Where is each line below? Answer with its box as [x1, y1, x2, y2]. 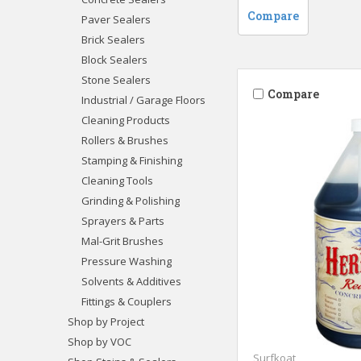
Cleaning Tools [81, 172, 153, 188]
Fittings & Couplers [81, 293, 172, 309]
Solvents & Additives [81, 273, 181, 288]
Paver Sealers [81, 11, 151, 27]
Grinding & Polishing [81, 193, 180, 208]
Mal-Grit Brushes [81, 233, 164, 248]
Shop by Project [68, 313, 144, 329]
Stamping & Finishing [81, 152, 182, 168]
